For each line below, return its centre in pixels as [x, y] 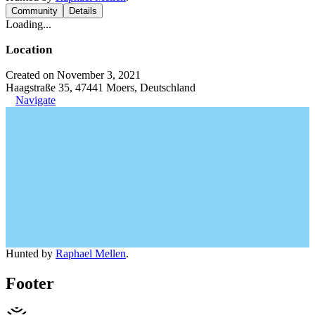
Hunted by [31, 253]
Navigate [36, 100]
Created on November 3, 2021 [73, 75]
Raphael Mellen [91, 253]
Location [29, 49]
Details [83, 11]
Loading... [28, 24]
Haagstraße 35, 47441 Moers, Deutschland [101, 87]
